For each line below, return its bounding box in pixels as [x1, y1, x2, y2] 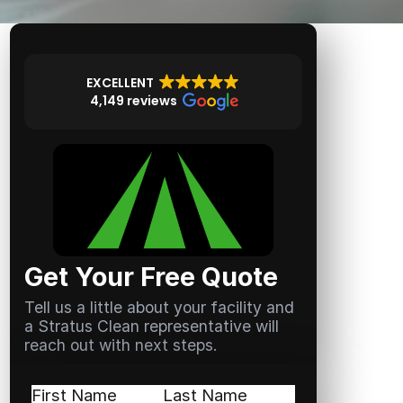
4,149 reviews [90, 92, 178, 110]
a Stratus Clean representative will [23, 317, 279, 336]
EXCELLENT [86, 74, 155, 92]
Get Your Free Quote [23, 261, 278, 292]
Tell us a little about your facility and [23, 298, 294, 317]
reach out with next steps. [23, 336, 218, 354]
